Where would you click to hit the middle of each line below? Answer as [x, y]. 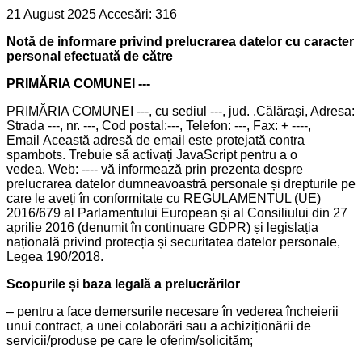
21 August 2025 [53, 14]
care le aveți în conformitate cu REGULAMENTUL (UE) [164, 198]
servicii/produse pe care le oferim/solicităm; [130, 340]
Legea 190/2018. [55, 256]
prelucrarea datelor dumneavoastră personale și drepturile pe [181, 183]
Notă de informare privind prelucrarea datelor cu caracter [180, 41]
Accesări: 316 [138, 14]
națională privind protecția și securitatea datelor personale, [173, 242]
